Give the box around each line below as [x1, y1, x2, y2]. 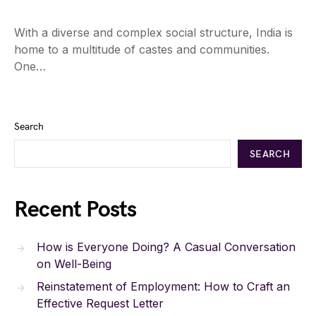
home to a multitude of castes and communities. [14, 42, 269, 56]
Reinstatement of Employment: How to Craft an [37, 279, 290, 293]
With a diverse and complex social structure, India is [14, 25, 293, 39]
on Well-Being [37, 257, 111, 271]
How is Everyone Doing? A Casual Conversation [37, 240, 296, 254]
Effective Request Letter [37, 296, 164, 310]
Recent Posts [14, 196, 137, 224]
